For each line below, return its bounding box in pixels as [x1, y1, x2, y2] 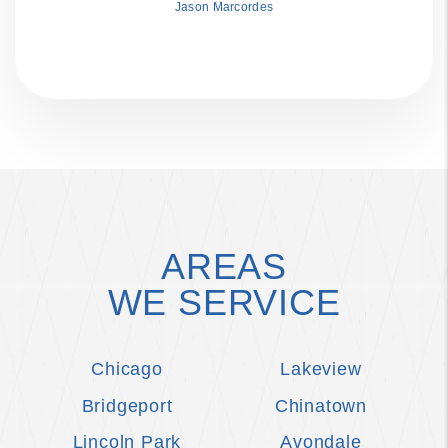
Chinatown [274, 395, 368, 416]
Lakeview [280, 358, 362, 379]
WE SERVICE [107, 281, 341, 323]
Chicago [91, 358, 163, 379]
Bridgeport [81, 395, 173, 416]
